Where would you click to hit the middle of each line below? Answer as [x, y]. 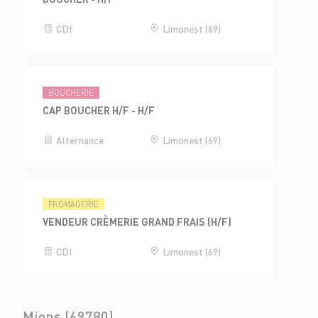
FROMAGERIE [74, 204]
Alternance [79, 139]
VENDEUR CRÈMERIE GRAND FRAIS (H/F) [137, 221]
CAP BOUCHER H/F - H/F [99, 110]
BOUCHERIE [71, 93]
